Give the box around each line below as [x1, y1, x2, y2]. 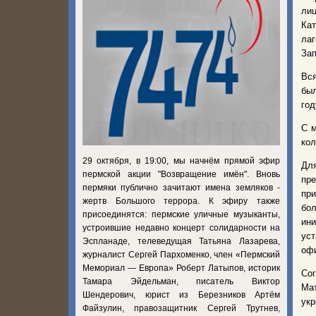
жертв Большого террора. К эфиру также [83, 195, 280, 206]
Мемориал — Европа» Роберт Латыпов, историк [83, 262, 280, 273]
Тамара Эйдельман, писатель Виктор [83, 276, 280, 286]
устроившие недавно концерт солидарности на [83, 222, 280, 233]
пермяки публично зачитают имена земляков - [83, 182, 280, 193]
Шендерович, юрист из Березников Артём [83, 289, 280, 300]
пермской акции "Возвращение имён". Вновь [83, 169, 280, 179]
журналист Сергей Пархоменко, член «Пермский [83, 249, 280, 260]
